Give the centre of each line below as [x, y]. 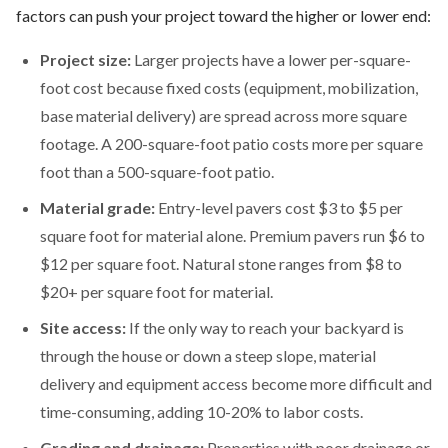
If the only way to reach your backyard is [265, 327]
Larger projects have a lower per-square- [271, 59]
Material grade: [97, 207]
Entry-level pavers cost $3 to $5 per [279, 207]
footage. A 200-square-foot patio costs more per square [231, 143]
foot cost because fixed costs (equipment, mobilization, [229, 87]
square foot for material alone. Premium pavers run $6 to [232, 235]
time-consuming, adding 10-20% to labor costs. [201, 411]
